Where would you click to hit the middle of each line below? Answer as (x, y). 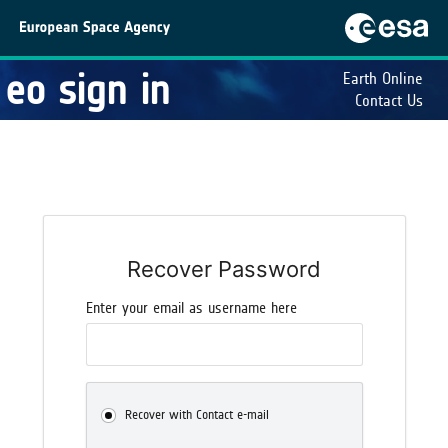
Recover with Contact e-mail (196, 414)
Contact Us (389, 100)
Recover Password (224, 269)
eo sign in (87, 90)
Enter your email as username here (191, 308)
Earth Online (383, 78)
